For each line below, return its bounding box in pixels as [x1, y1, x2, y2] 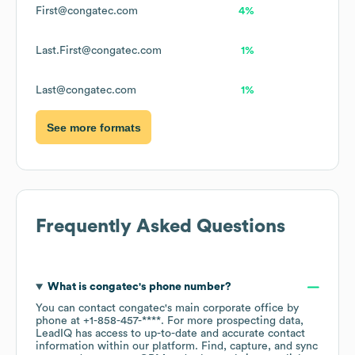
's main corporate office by [165, 303, 299, 315]
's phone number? [138, 281, 231, 293]
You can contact [36, 303, 119, 315]
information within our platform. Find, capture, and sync [36, 341, 318, 353]
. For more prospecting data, [161, 315, 303, 327]
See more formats [46, 120, 141, 134]
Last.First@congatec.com [36, 45, 162, 57]
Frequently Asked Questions [36, 217, 285, 237]
